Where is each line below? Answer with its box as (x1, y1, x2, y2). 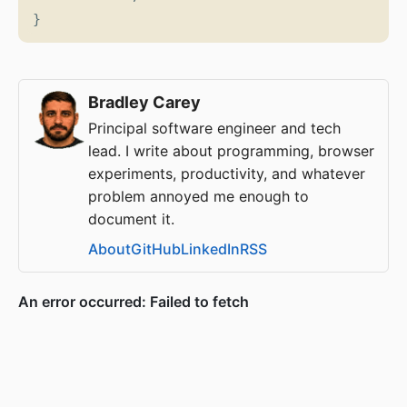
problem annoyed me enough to (88, 187, 309, 205)
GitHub (131, 240, 181, 258)
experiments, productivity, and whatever (88, 164, 365, 183)
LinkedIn (181, 240, 240, 258)
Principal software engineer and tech (88, 119, 341, 137)
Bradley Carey (88, 93, 201, 112)
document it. (88, 210, 174, 228)
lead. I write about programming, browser (88, 142, 374, 160)
